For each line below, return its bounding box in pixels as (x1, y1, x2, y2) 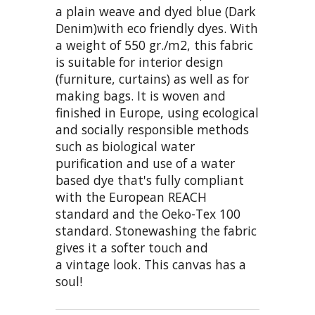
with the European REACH (56, 188, 207, 206)
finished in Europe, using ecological (56, 104, 259, 122)
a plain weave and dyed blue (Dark (56, 3, 256, 20)
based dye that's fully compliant (56, 172, 244, 189)
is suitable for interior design (56, 53, 224, 71)
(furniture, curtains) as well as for (56, 70, 249, 88)
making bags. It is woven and (56, 87, 226, 105)
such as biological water (56, 138, 195, 155)
